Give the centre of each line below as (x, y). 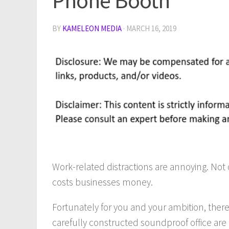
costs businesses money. (102, 182)
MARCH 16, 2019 (151, 28)
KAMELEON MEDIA (92, 28)
